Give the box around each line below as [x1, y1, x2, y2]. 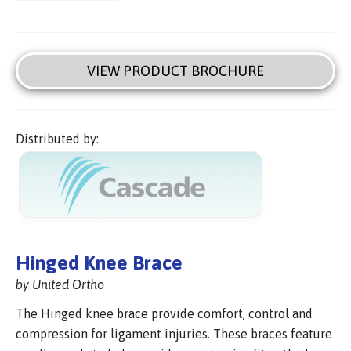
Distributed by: [16, 132, 99, 147]
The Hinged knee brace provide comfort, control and [16, 306, 313, 320]
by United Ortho [16, 277, 104, 291]
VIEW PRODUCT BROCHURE [87, 63, 264, 80]
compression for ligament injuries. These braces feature [16, 326, 332, 341]
